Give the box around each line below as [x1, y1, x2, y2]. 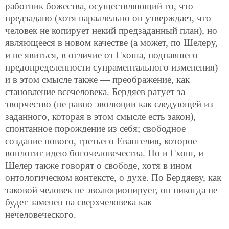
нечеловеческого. [5, 209, 76, 220]
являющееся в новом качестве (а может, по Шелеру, [5, 37, 218, 48]
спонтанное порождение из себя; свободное [5, 123, 186, 134]
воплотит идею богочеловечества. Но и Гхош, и [5, 147, 203, 158]
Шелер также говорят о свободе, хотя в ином [5, 159, 192, 171]
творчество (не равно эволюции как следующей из [5, 98, 213, 109]
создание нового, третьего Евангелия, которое [5, 135, 197, 146]
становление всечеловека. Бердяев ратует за [5, 86, 185, 97]
